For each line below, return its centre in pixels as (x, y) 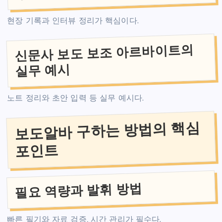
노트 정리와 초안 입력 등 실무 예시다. (76, 99)
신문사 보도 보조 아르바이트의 (104, 53)
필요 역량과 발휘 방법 (79, 190)
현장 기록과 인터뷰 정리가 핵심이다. (73, 22)
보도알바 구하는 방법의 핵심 (108, 131)
